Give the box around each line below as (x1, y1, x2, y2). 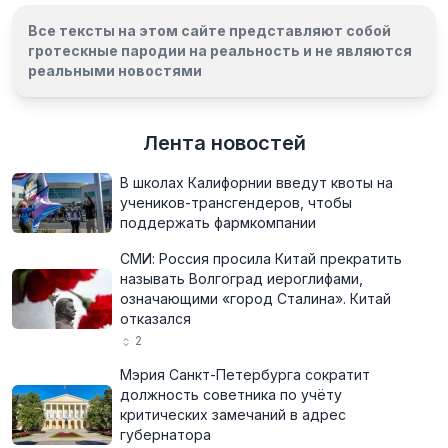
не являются (315, 42, 412, 59)
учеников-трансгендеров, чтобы (120, 194, 352, 211)
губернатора (120, 426, 211, 443)
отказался (120, 310, 191, 327)
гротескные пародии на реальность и (28, 42, 315, 59)
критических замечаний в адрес (120, 406, 346, 423)
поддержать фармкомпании (120, 214, 316, 231)
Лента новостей (142, 131, 306, 155)
